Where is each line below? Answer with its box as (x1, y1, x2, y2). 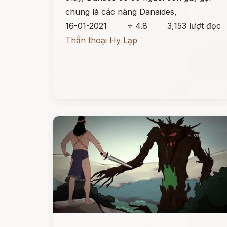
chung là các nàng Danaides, (65, 7, 177, 17)
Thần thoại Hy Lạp (65, 35, 137, 45)
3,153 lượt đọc (167, 21, 221, 31)
